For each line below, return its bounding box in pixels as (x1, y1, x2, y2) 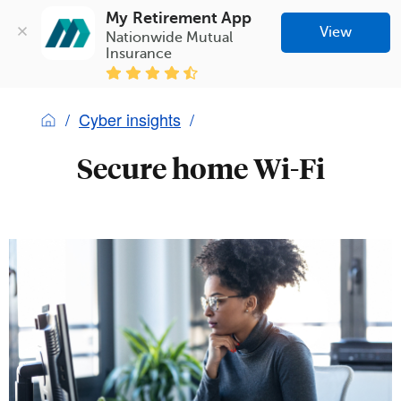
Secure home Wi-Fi (76, 149, 325, 186)
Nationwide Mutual (106, 29, 234, 46)
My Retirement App (106, 8, 252, 27)
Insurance (106, 45, 173, 62)
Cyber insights (79, 107, 181, 131)
